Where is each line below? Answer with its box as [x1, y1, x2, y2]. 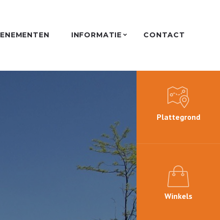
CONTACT [143, 30, 185, 39]
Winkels [164, 191, 192, 201]
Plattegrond [156, 112, 200, 122]
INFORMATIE [71, 30, 122, 39]
